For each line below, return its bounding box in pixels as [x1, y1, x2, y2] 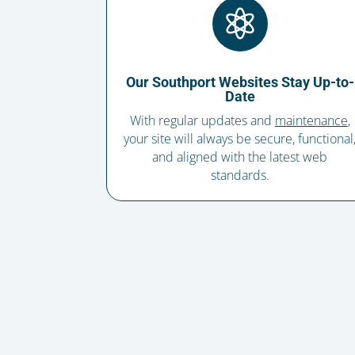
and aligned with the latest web [152, 148, 328, 166]
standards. [210, 166, 269, 185]
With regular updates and [129, 112, 275, 130]
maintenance [274, 112, 348, 130]
